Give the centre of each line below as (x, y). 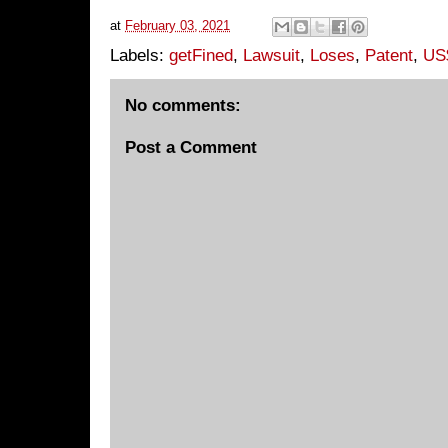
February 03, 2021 (177, 25)
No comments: (183, 105)
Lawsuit (271, 55)
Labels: (139, 55)
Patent (389, 55)
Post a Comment (191, 147)
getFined (201, 55)
